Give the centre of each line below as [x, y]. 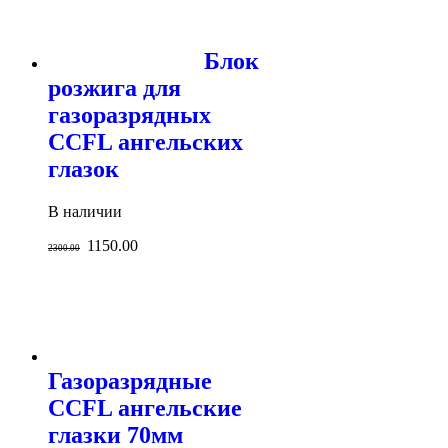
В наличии [85, 211]
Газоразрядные [130, 380]
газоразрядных [129, 114]
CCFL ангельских [145, 141]
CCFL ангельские [145, 407]
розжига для [114, 87]
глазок [83, 168]
